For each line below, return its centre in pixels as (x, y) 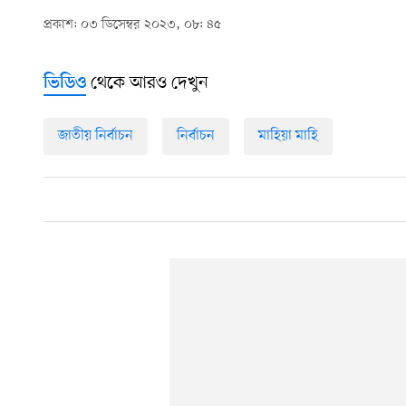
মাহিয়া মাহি (288, 136)
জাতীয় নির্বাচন (96, 136)
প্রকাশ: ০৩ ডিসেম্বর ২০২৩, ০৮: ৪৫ (132, 25)
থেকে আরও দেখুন (147, 84)
